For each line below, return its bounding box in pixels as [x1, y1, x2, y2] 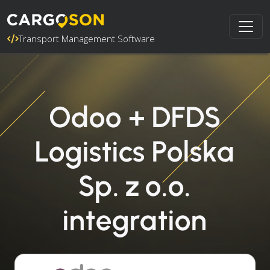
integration [63, 202, 207, 237]
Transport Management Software [19, 33, 155, 45]
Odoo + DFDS [49, 99, 221, 134]
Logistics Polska [34, 134, 236, 169]
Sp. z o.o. [78, 168, 192, 203]
